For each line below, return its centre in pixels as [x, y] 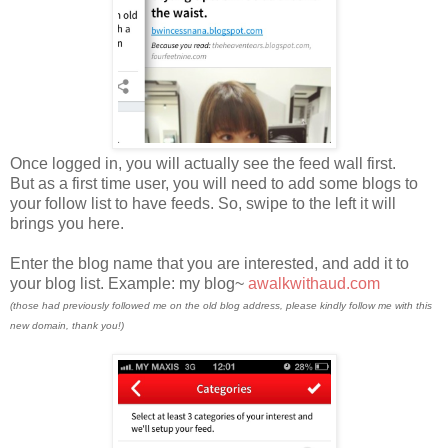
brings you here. [67, 223]
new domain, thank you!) [67, 325]
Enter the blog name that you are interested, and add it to [209, 263]
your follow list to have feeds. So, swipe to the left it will [203, 203]
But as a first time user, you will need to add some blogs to [214, 183]
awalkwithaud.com [314, 283]
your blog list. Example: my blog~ [129, 283]
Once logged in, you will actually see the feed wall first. [203, 163]
